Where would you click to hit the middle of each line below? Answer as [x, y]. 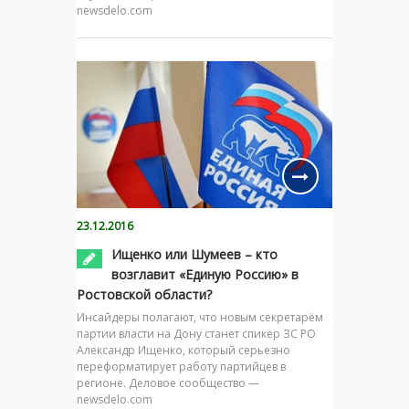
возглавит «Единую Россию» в [205, 275]
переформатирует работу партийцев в [181, 367]
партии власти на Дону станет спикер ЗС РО [196, 334]
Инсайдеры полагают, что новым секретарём [200, 318]
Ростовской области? [144, 295]
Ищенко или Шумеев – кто [194, 255]
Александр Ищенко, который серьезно [184, 351]
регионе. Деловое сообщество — [168, 383]
